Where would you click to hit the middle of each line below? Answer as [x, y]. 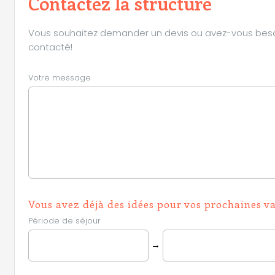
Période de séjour [64, 220]
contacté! [50, 47]
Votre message [60, 77]
